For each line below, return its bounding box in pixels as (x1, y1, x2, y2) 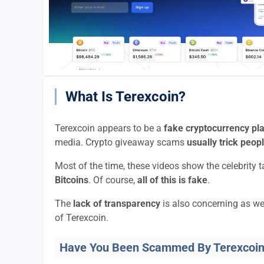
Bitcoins (55, 174, 88, 186)
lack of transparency (73, 198, 160, 209)
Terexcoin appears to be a (55, 123, 164, 134)
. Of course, (88, 174, 137, 186)
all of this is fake (137, 174, 207, 186)
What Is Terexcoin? (65, 88, 186, 105)
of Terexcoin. (55, 212, 108, 223)
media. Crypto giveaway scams (55, 137, 187, 148)
